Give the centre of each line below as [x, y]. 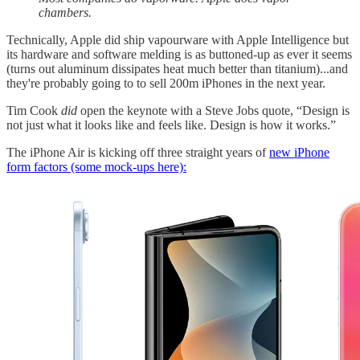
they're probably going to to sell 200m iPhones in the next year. [166, 83]
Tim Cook [34, 110]
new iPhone [299, 152]
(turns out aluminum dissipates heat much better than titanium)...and [177, 69]
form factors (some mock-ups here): [96, 167]
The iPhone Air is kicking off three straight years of [138, 152]
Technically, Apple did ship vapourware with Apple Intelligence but [178, 40]
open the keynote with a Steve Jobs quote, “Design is [213, 110]
